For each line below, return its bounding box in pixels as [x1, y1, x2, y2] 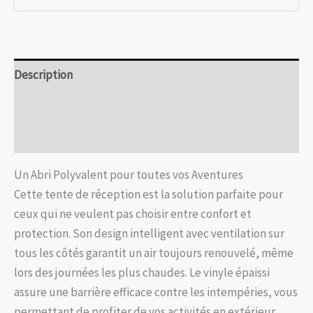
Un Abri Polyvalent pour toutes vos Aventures [14, 167, 243, 183]
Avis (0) [14, 129, 50, 145]
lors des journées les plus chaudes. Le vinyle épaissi [14, 265, 270, 281]
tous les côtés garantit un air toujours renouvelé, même [14, 245, 293, 261]
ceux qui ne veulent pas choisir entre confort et [14, 206, 252, 222]
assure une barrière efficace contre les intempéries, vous [14, 284, 298, 300]
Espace [13, 52, 49, 68]
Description [14, 66, 73, 82]
